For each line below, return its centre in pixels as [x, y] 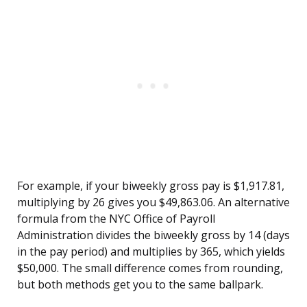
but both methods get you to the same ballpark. [140, 285]
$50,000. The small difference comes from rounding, [150, 268]
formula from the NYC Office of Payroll [116, 219]
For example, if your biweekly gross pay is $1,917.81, [151, 186]
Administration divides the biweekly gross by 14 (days [153, 235]
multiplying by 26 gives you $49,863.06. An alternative [153, 202]
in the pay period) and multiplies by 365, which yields [151, 252]
